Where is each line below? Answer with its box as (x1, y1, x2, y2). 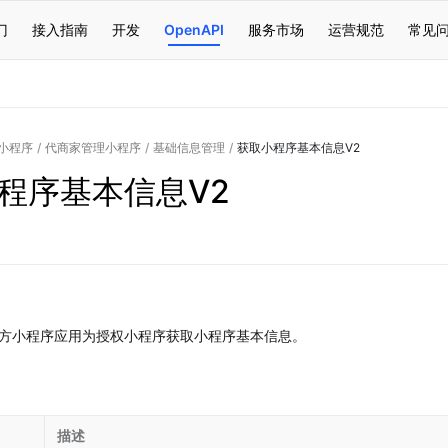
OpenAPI (164, 21, 224, 38)
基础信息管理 (153, 140, 225, 155)
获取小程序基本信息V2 (237, 140, 360, 155)
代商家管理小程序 (45, 140, 141, 155)
